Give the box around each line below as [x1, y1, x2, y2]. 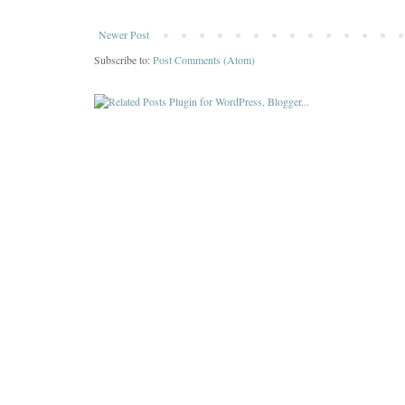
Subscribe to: [94, 52, 153, 67]
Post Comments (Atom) [153, 52, 255, 67]
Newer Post [99, 26, 149, 42]
